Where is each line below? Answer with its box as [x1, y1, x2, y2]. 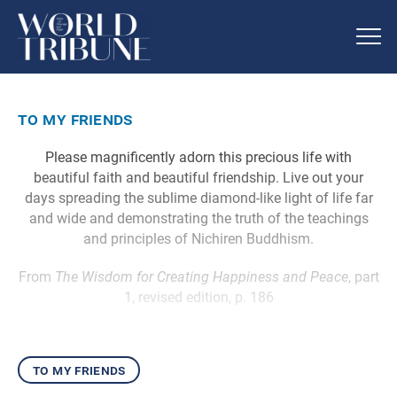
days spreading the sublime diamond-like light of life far [24, 189, 373, 206]
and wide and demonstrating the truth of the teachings [28, 209, 369, 227]
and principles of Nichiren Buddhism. [83, 230, 314, 247]
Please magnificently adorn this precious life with [45, 148, 352, 166]
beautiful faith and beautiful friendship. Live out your [34, 168, 363, 186]
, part [347, 268, 379, 285]
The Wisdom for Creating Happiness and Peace [54, 268, 348, 285]
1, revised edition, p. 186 [123, 288, 274, 306]
